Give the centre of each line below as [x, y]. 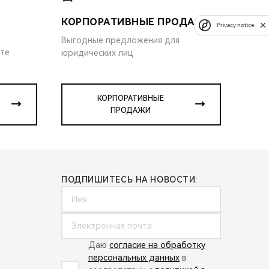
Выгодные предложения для [120, 40]
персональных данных [134, 257]
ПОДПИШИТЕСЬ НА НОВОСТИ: [129, 179]
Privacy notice [235, 25]
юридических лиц [97, 53]
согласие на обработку [157, 245]
